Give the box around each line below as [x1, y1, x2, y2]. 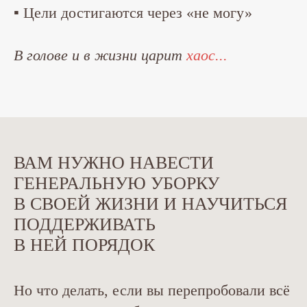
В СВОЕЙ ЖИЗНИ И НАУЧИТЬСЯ [14, 194, 287, 214]
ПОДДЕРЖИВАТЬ [14, 214, 156, 234]
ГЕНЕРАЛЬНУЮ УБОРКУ [14, 173, 219, 193]
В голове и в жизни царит [14, 47, 186, 64]
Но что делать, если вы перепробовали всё [14, 282, 290, 299]
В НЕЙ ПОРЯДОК [14, 235, 155, 255]
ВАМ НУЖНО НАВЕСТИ [14, 153, 214, 173]
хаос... [186, 47, 228, 64]
